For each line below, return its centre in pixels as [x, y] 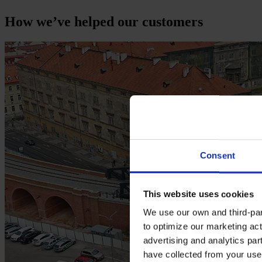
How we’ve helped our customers [104, 21]
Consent [218, 156]
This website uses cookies [198, 194]
